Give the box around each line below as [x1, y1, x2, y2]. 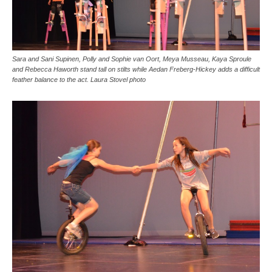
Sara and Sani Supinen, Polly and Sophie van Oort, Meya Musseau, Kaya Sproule [12, 55, 251, 63]
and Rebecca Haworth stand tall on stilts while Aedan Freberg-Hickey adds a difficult [12, 66, 260, 73]
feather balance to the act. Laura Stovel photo [12, 76, 146, 84]
